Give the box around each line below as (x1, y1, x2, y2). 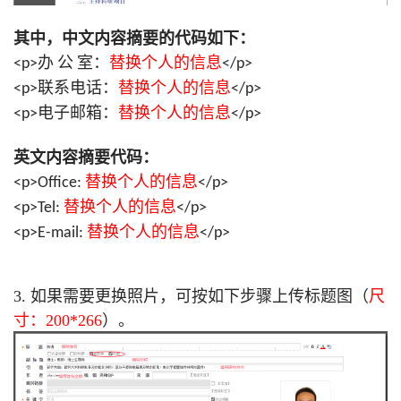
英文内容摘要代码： (13, 149, 158, 167)
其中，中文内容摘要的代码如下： (13, 30, 255, 48)
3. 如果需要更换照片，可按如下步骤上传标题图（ (13, 287, 369, 306)
